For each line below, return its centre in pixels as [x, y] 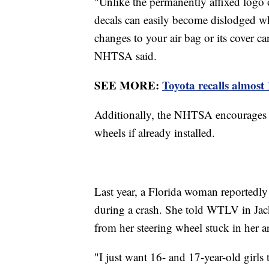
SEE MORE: [128, 85]
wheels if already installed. [155, 133]
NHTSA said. [127, 56]
